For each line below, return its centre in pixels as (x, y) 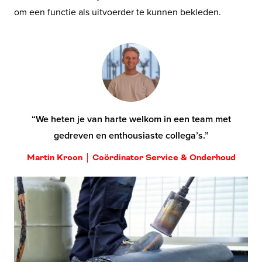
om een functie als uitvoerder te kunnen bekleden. (118, 11)
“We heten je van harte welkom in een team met (131, 119)
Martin (40, 157)
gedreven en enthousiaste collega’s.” (131, 135)
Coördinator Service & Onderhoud (164, 157)
